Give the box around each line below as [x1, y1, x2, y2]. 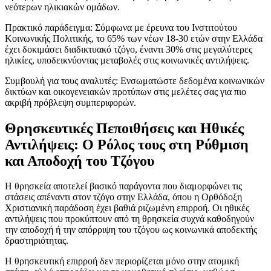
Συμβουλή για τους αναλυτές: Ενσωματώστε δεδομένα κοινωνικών [5, 75, 264, 86]
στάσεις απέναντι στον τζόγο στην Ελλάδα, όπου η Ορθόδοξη [5, 192, 242, 203]
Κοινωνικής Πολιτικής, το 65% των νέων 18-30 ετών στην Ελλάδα [5, 33, 263, 44]
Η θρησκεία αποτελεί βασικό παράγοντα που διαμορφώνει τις [5, 181, 242, 192]
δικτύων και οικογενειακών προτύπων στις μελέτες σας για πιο [5, 86, 246, 97]
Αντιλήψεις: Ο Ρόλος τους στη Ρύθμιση [5, 136, 249, 152]
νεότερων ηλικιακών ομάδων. [5, 1, 120, 12]
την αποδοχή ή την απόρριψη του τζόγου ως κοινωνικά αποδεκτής [5, 224, 257, 235]
